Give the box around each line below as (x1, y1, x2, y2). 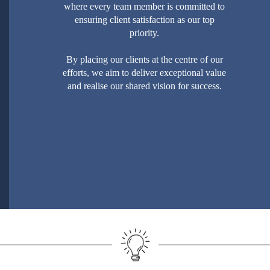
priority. (130, 27, 160, 38)
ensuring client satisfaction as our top (74, 14, 215, 25)
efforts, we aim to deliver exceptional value (63, 67, 227, 78)
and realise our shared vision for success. (67, 80, 222, 91)
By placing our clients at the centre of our (66, 54, 223, 64)
